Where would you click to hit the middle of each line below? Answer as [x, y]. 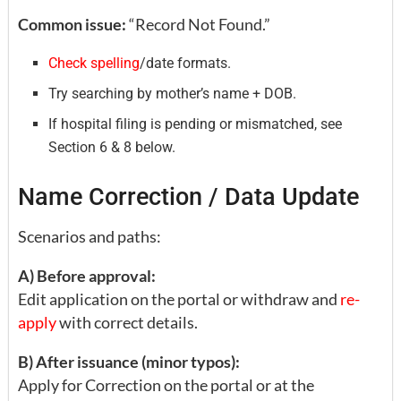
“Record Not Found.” [198, 24]
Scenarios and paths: [90, 237]
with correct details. [127, 323]
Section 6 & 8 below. [112, 147]
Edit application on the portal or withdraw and [179, 299]
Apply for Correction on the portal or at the [166, 385]
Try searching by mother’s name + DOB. [173, 93]
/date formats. [186, 63]
